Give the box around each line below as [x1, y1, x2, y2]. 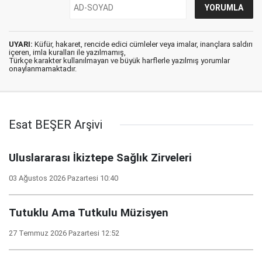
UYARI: [9, 40, 33, 49]
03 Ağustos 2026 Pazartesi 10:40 [9, 174, 118, 182]
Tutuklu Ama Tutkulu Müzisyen [9, 206, 168, 219]
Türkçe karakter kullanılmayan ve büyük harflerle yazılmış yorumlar [9, 56, 230, 65]
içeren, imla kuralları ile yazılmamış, [9, 48, 126, 57]
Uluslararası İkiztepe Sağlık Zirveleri [9, 151, 192, 164]
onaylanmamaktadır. [9, 64, 77, 73]
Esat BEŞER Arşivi [9, 118, 102, 132]
